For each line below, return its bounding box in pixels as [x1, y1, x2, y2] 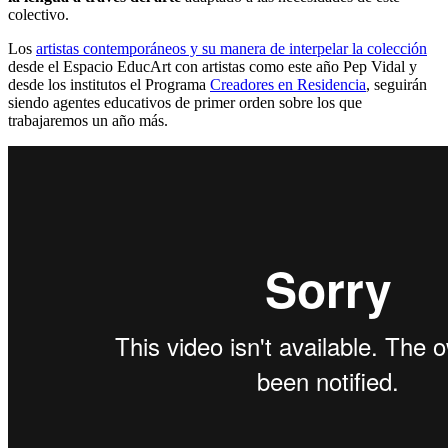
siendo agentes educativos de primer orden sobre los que [8, 93, 362, 111]
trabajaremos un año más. [8, 111, 168, 129]
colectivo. [8, 5, 69, 23]
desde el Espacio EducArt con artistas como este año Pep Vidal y [8, 57, 417, 75]
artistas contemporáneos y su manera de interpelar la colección [36, 39, 427, 57]
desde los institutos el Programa [8, 75, 210, 93]
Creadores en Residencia [210, 75, 366, 93]
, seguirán [366, 75, 427, 93]
